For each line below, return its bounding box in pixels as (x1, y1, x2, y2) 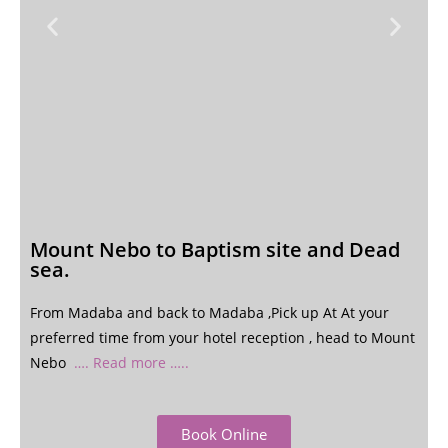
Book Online (181, 424, 267, 444)
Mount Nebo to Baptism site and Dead (30, 236, 400, 263)
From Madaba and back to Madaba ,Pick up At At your (30, 303, 389, 322)
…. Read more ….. (74, 353, 189, 372)
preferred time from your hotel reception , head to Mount (30, 328, 415, 347)
